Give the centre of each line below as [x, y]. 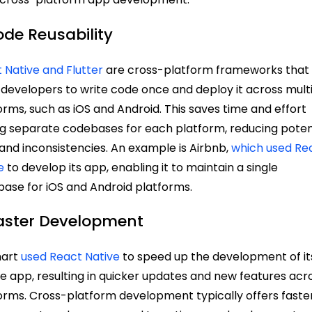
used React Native [71, 257]
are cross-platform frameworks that [206, 70]
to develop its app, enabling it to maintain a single [141, 167]
